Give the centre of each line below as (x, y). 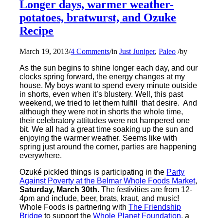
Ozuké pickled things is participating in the (93, 172)
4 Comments (90, 52)
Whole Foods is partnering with (74, 207)
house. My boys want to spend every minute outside (109, 86)
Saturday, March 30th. (60, 190)
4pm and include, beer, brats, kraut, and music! (100, 199)
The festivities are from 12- (146, 190)
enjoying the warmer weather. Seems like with (99, 138)
